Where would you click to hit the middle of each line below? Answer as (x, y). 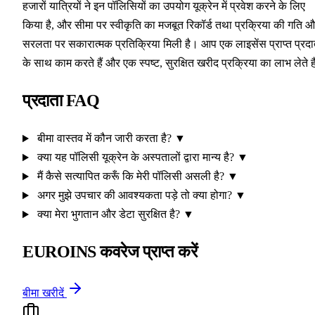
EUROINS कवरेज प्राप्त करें (110, 252)
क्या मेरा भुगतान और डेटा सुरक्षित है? (108, 214)
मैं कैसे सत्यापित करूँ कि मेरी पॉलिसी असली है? (130, 176)
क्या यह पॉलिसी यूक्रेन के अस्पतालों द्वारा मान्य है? (135, 157)
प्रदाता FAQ (61, 101)
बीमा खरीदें (45, 293)
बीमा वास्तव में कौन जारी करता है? (104, 139)
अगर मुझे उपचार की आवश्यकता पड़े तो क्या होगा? (134, 195)
